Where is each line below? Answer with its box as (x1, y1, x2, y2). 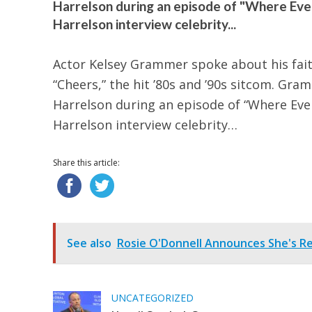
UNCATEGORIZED (111, 291, 194, 305)
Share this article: (52, 157, 120, 169)
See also (66, 235, 111, 251)
